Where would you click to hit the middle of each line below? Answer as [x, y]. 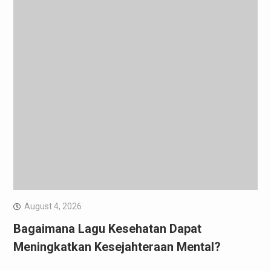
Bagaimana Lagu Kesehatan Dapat [107, 228]
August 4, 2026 [53, 206]
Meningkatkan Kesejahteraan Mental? [117, 247]
